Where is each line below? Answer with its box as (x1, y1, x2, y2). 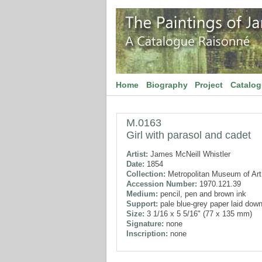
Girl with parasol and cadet (126, 129, 251, 141)
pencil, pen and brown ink (158, 189, 246, 198)
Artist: (126, 150, 148, 158)
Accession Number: (126, 180, 197, 188)
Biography (146, 80, 188, 89)
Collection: (126, 170, 166, 178)
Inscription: (126, 229, 168, 238)
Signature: (126, 219, 164, 228)
